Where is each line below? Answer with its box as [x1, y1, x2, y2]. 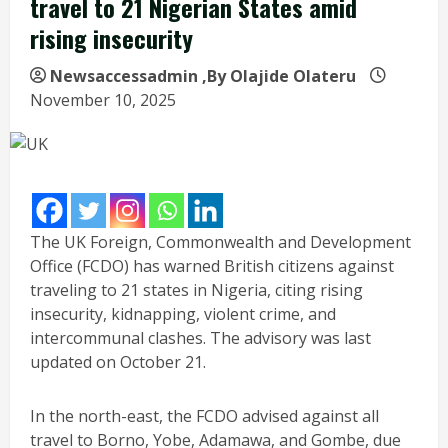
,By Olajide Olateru [198, 64, 360, 87]
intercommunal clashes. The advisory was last [30, 326, 371, 349]
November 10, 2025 [30, 88, 180, 111]
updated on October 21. [30, 350, 206, 373]
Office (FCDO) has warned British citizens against [30, 254, 394, 277]
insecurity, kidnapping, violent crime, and [30, 302, 336, 325]
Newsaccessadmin [50, 64, 198, 87]
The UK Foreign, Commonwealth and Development [30, 230, 411, 253]
